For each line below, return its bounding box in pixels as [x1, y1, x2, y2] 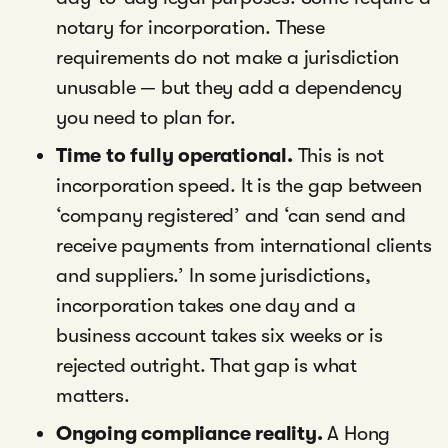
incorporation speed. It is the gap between [56, 174, 422, 197]
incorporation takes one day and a [56, 294, 356, 317]
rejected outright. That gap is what [56, 354, 357, 377]
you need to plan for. [56, 106, 236, 129]
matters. [56, 384, 130, 407]
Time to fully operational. [56, 144, 298, 167]
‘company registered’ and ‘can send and [56, 204, 406, 227]
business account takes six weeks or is [56, 324, 383, 347]
